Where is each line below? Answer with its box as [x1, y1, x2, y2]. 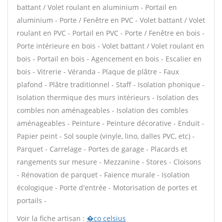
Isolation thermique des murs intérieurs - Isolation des [17, 93, 199, 102]
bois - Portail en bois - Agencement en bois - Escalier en [17, 54, 202, 63]
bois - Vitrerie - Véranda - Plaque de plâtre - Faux [17, 67, 179, 76]
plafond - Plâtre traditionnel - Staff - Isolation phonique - [17, 80, 205, 89]
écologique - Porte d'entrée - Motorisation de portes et [17, 183, 197, 192]
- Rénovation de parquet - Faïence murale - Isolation [17, 170, 190, 179]
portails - [17, 196, 47, 205]
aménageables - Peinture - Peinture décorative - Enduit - [17, 118, 204, 128]
